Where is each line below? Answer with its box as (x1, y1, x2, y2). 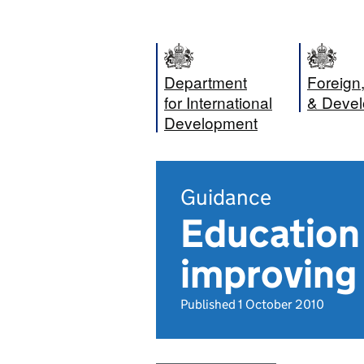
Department (164, 71, 247, 93)
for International (164, 91, 272, 113)
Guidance (180, 184, 271, 210)
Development (164, 111, 258, 133)
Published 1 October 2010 (180, 297, 324, 312)
